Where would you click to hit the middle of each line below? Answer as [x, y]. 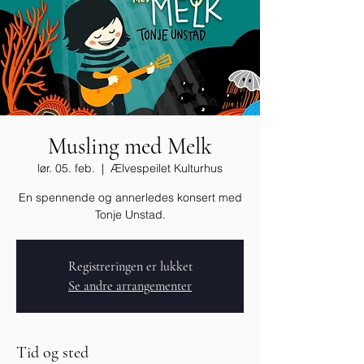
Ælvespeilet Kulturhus [167, 168]
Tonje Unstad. [130, 214]
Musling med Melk [130, 146]
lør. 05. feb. [66, 168]
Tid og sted [52, 353]
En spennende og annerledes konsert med [130, 197]
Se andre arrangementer [130, 286]
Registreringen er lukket [130, 266]
